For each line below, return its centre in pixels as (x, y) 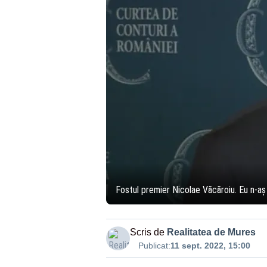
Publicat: (154, 246)
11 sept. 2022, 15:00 (210, 246)
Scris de (147, 232)
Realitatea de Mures (211, 232)
